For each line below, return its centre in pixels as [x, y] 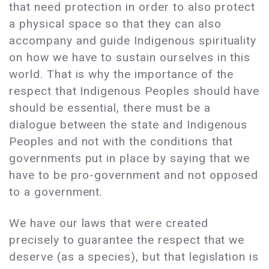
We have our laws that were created [109, 223]
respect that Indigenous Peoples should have [134, 91]
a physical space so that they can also [115, 24]
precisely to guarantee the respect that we [127, 240]
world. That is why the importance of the [122, 74]
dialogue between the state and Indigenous [128, 125]
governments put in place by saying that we [130, 159]
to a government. [56, 192]
